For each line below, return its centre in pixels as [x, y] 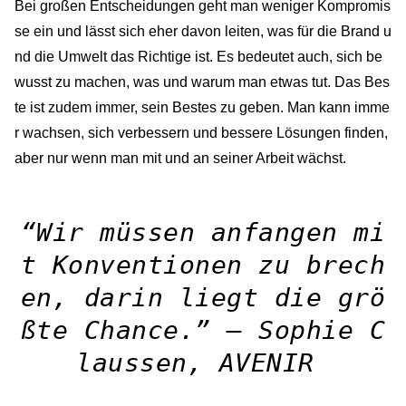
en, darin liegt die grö [203, 297]
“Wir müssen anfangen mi [203, 232]
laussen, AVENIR [203, 362]
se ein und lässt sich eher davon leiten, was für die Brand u [203, 31]
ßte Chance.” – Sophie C [203, 330]
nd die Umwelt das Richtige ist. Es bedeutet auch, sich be [198, 56]
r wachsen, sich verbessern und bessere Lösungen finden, [201, 132]
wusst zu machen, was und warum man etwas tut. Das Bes [202, 82]
